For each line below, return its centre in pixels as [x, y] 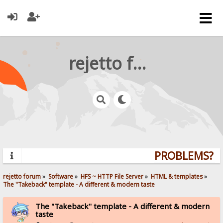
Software [61, 176]
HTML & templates [177, 176]
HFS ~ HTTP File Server [112, 176]
